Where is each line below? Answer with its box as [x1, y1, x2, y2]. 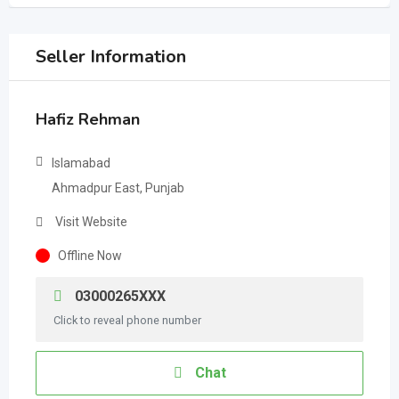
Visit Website [55, 215, 127, 229]
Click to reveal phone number [53, 313, 201, 327]
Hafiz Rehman [36, 109, 140, 130]
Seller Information [36, 45, 186, 69]
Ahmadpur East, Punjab [52, 181, 184, 195]
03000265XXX [71, 288, 166, 305]
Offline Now [58, 248, 122, 263]
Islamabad [52, 156, 110, 170]
